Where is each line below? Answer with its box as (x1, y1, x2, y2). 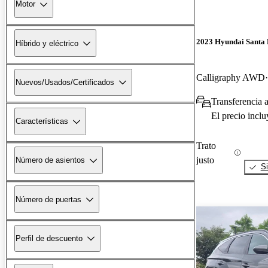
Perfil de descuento (16, 233, 83, 243)
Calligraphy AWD (196, 72, 265, 83)
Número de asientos (16, 156, 85, 165)
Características (16, 117, 68, 126)
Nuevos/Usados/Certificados (16, 77, 114, 87)
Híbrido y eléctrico (16, 38, 78, 48)
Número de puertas (16, 194, 81, 204)
